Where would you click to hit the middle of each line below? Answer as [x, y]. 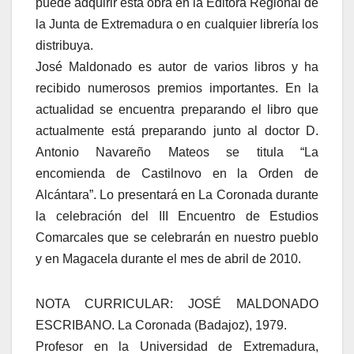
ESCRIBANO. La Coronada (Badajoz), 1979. [161, 326]
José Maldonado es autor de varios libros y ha [177, 67]
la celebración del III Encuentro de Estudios [177, 217]
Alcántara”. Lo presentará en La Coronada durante [177, 195]
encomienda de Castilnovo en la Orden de [177, 174]
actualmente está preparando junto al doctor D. [177, 131]
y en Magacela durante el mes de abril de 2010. [168, 259]
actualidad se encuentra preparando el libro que [177, 110]
